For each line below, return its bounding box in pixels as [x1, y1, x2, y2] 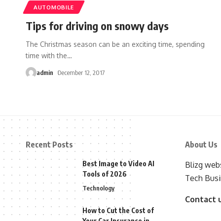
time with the [26, 51, 67, 60]
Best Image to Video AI [82, 159, 154, 168]
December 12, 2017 [57, 68, 105, 76]
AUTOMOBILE [34, 3, 74, 11]
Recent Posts [26, 140, 73, 150]
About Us [184, 140, 218, 150]
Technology [82, 184, 114, 192]
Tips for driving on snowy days [26, 18, 169, 33]
